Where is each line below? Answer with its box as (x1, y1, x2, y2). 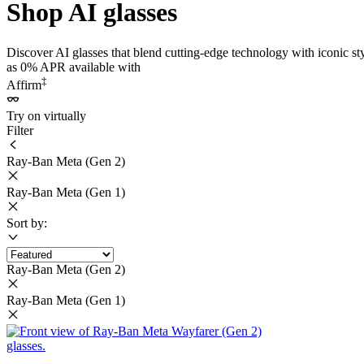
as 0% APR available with (6, 59, 141, 74)
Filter (6, 123, 33, 138)
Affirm (6, 78, 41, 93)
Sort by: (6, 216, 47, 231)
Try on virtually (6, 109, 86, 123)
